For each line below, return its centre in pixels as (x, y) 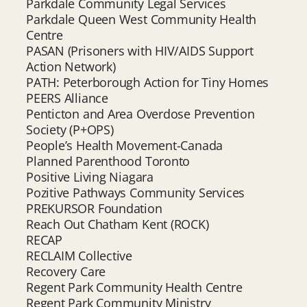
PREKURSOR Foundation (94, 208)
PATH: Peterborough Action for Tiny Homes (149, 82)
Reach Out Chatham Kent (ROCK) (118, 224)
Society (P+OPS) (70, 129)
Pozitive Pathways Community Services (136, 192)
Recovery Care (66, 271)
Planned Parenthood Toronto (108, 161)
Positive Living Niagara (90, 176)
